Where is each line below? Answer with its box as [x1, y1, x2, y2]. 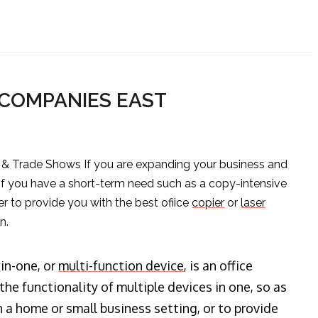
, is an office [184, 258, 253, 274]
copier [192, 196, 225, 210]
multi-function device [58, 258, 185, 274]
